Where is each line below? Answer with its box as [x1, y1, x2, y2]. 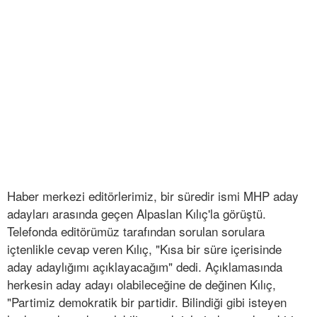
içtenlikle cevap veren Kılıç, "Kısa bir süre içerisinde [7, 240, 282, 258]
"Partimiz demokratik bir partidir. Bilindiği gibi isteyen [7, 293, 287, 311]
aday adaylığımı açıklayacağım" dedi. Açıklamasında [7, 258, 282, 276]
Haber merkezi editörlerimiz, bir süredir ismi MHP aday [7, 187, 299, 205]
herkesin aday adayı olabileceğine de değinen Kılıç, [7, 275, 276, 294]
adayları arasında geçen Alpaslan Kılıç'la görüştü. [7, 204, 266, 223]
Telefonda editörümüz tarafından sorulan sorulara [7, 222, 265, 241]
